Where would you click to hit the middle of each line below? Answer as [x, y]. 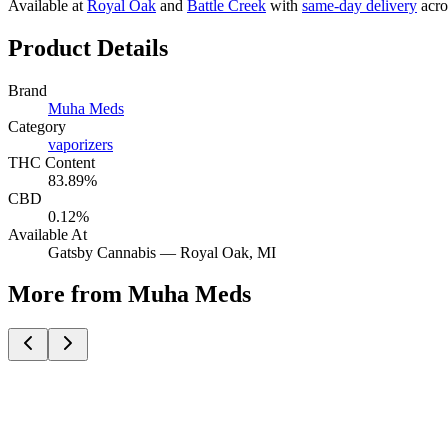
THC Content [51, 162]
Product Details [88, 47]
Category [37, 126]
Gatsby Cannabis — [114, 252]
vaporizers [80, 144]
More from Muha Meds [129, 294]
